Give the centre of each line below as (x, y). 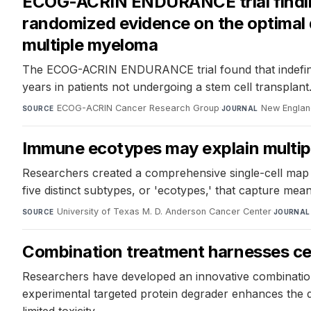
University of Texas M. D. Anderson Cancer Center (164, 212)
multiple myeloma (90, 45)
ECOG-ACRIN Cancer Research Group (138, 108)
